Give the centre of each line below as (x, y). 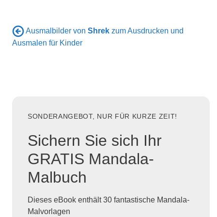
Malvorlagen (49, 212)
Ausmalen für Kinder (47, 43)
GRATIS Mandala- (91, 159)
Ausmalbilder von (57, 31)
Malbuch (57, 178)
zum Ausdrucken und (147, 31)
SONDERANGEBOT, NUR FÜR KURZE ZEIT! (103, 116)
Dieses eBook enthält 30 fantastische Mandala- (108, 200)
